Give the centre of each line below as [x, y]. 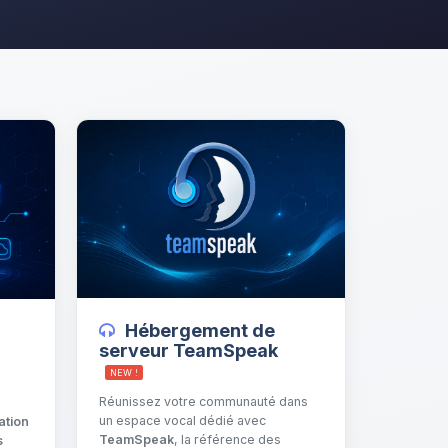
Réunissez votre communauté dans [203, 402]
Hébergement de [200, 330]
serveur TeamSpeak [188, 350]
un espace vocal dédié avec [182, 421]
